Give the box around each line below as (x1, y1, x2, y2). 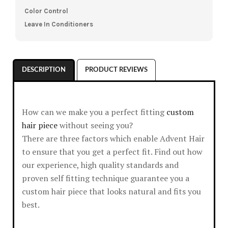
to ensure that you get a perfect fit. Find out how (22, 146, 203, 157)
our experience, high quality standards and (22, 159, 179, 170)
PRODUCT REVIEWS (85, 66, 148, 73)
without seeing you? (58, 119, 133, 131)
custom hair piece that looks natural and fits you (22, 185, 201, 197)
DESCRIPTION (22, 66, 66, 73)
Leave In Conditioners (24, 20, 93, 28)
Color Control (24, 7, 68, 15)
